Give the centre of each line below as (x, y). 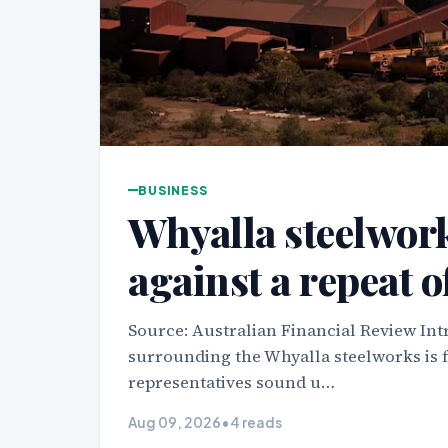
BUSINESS (173, 190)
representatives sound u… (232, 382)
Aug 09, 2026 (175, 422)
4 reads (256, 422)
